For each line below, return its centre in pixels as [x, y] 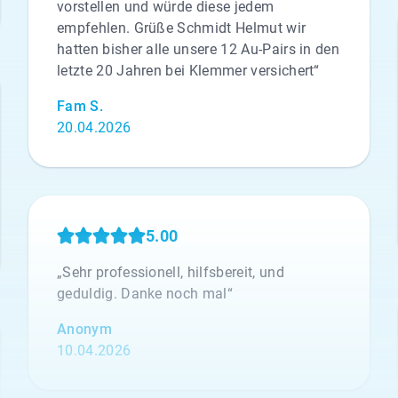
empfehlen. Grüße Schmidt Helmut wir [182, 28]
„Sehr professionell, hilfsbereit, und [171, 272]
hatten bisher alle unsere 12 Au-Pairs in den [199, 49]
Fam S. [80, 106]
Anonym [84, 329]
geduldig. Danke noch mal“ [145, 294]
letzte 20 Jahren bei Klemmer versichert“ [188, 71]
